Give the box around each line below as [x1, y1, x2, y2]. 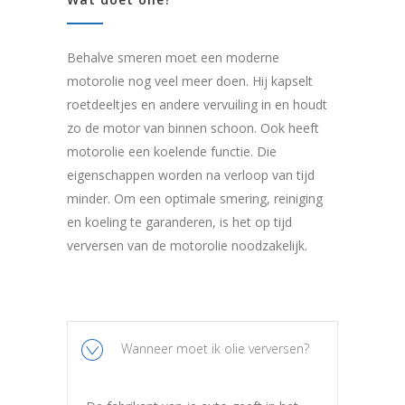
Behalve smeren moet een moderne [67, 49, 279, 67]
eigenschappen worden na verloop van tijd [67, 166, 315, 184]
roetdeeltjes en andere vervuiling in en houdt [67, 96, 327, 114]
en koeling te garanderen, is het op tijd [67, 213, 292, 231]
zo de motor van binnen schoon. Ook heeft [67, 119, 319, 137]
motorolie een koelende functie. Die [67, 143, 277, 161]
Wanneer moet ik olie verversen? [121, 340, 309, 358]
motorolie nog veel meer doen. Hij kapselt [67, 72, 313, 90]
